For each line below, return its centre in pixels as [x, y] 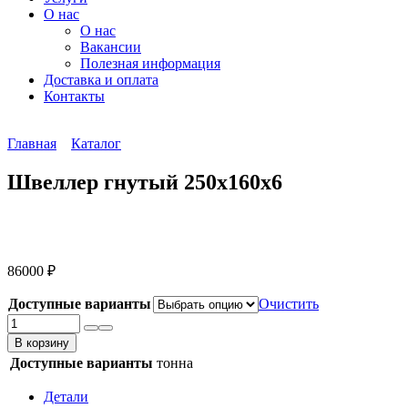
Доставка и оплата [101, 80]
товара [27, 337]
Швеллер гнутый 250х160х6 [145, 182]
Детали [66, 396]
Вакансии [111, 47]
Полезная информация [150, 63]
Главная [32, 143]
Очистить [289, 303]
